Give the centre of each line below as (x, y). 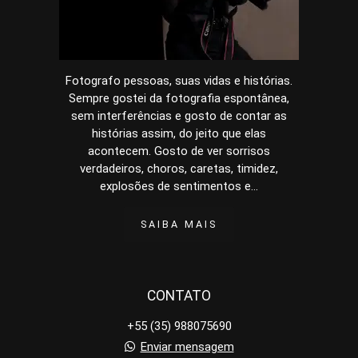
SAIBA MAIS (179, 225)
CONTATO (179, 296)
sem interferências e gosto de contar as (179, 116)
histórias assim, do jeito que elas (179, 134)
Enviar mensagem (187, 347)
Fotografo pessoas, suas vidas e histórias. (179, 81)
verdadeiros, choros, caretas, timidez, (179, 169)
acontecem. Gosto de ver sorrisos (179, 151)
